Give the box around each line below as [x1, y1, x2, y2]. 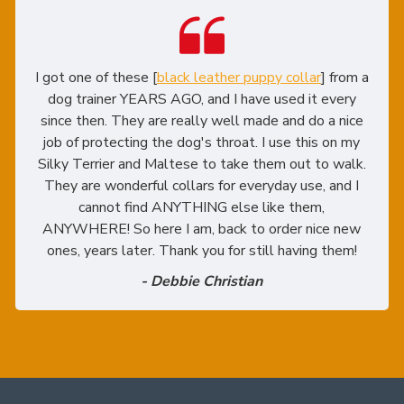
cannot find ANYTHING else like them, [78, 197, 326, 218]
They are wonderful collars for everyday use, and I [44, 176, 360, 197]
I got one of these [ [34, 68, 157, 88]
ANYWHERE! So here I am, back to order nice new [42, 219, 362, 240]
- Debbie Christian [141, 271, 263, 292]
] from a [320, 68, 369, 88]
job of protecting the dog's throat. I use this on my [43, 133, 361, 153]
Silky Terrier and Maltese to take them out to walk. [37, 154, 366, 175]
